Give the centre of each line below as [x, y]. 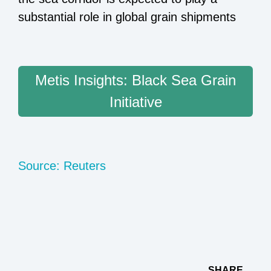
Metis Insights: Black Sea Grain [135, 80]
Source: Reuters [62, 166]
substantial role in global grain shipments [127, 17]
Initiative [135, 102]
